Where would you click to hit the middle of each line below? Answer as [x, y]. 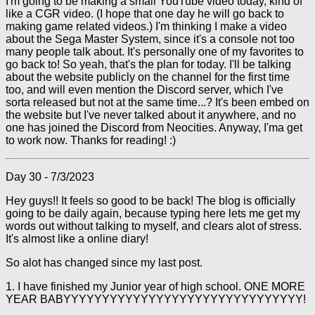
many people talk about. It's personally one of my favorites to [155, 52]
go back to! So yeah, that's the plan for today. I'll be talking [148, 64]
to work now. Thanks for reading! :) [91, 140]
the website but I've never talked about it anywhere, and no [151, 115]
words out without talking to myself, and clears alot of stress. [154, 226]
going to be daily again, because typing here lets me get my [153, 213]
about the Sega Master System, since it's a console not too [150, 39]
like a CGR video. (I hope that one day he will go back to [145, 14]
